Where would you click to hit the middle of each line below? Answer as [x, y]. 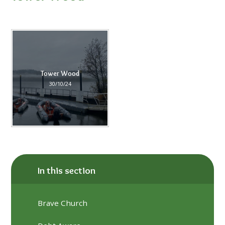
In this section [67, 171]
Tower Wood [60, 74]
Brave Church [63, 203]
